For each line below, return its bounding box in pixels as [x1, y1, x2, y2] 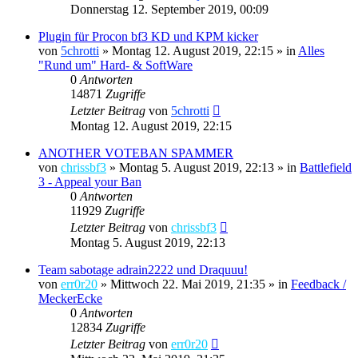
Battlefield [300, 160, 352, 174]
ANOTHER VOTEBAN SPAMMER [38, 145, 233, 160]
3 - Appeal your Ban [38, 174, 141, 189]
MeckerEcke [38, 291, 102, 305]
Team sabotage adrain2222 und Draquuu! [38, 262, 248, 276]
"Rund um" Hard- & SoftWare [38, 58, 193, 72]
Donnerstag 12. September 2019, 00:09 [70, 2, 268, 16]
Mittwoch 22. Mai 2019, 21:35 [110, 276, 265, 291]
